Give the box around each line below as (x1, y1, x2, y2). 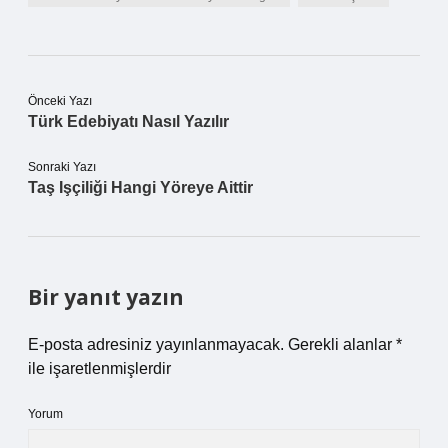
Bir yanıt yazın (28, 283, 184, 311)
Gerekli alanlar (288, 336, 396, 353)
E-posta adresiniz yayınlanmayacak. (28, 336, 284, 353)
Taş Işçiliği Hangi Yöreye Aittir (28, 179, 253, 196)
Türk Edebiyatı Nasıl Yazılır (28, 113, 229, 130)
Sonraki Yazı (28, 160, 96, 174)
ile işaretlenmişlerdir (28, 360, 171, 377)
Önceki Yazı (28, 94, 92, 108)
